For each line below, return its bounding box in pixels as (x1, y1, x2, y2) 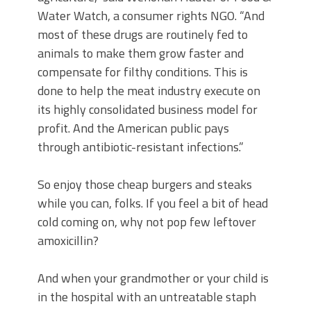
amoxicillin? (37, 231, 99, 250)
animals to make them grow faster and (37, 44, 244, 62)
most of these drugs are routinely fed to (37, 25, 248, 44)
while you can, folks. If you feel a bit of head (37, 194, 268, 212)
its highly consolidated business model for (37, 100, 258, 119)
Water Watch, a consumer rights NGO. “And (37, 6, 264, 25)
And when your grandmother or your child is (37, 269, 269, 287)
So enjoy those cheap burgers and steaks (37, 175, 252, 194)
